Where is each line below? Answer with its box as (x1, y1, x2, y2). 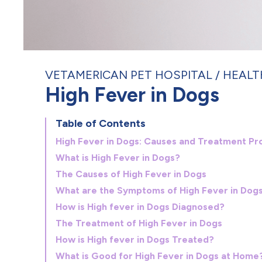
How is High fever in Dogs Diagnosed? (56, 201, 225, 212)
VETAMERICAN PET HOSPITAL (45, 68, 212, 82)
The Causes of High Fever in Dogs (56, 168, 206, 180)
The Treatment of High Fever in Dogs (56, 218, 222, 229)
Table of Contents (56, 117, 146, 130)
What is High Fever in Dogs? (56, 152, 180, 163)
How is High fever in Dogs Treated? (56, 234, 214, 245)
